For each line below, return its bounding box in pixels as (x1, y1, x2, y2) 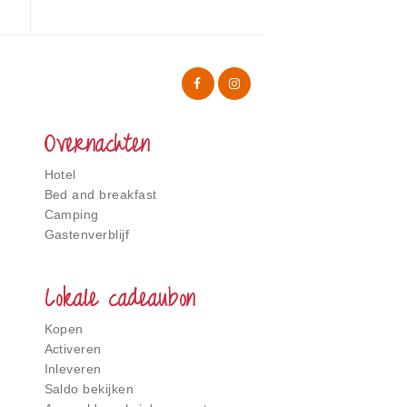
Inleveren (44, 362, 102, 377)
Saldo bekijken (44, 382, 134, 397)
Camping (44, 207, 99, 223)
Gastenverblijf (44, 227, 130, 243)
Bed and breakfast (44, 187, 157, 203)
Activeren (44, 342, 102, 357)
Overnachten (44, 124, 150, 168)
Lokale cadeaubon (44, 279, 195, 323)
